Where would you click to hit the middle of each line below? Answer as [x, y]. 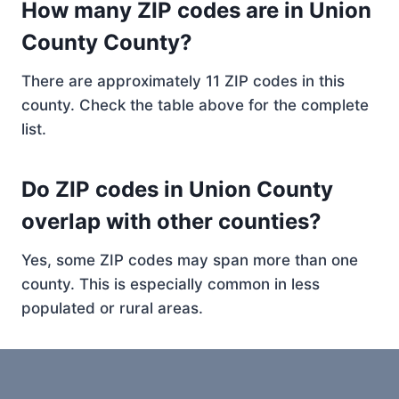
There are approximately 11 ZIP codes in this [183, 81]
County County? [107, 42]
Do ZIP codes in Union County [177, 189]
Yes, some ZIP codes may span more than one [190, 260]
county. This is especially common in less [171, 284]
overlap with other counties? [171, 221]
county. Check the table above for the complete [195, 105]
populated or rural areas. [112, 308]
